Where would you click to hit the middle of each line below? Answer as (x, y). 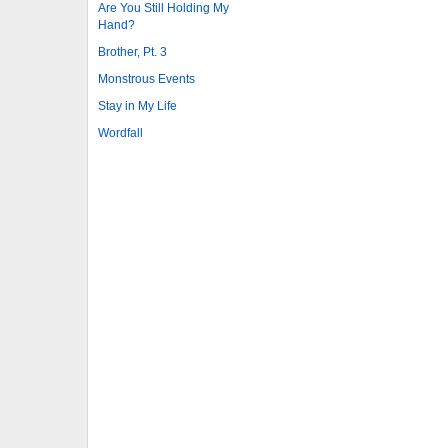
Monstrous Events (146, 78)
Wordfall (120, 132)
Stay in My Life (137, 105)
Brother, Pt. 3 (132, 51)
